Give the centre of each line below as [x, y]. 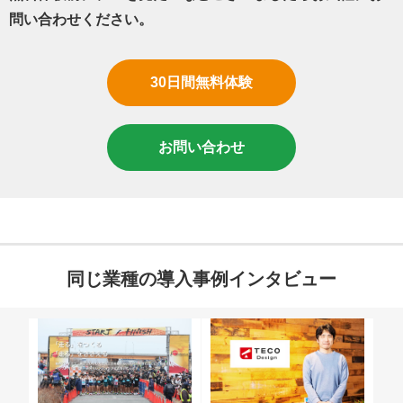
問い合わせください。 [81, 19]
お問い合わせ [201, 147]
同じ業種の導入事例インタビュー [201, 278]
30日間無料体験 [201, 82]
